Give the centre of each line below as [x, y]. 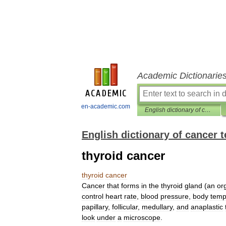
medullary [157, 207]
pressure [175, 196]
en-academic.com [106, 106]
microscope [142, 217]
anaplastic [207, 207]
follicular [125, 207]
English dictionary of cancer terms [208, 110]
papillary [95, 207]
